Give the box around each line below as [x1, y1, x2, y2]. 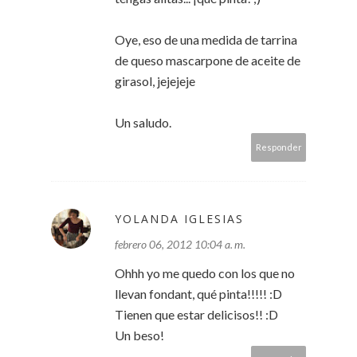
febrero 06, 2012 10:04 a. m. [115, 237, 245, 252]
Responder [256, 142, 302, 153]
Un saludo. [115, 115, 171, 131]
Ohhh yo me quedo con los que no [115, 265, 295, 281]
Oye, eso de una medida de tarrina [115, 32, 297, 48]
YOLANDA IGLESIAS [115, 211, 244, 227]
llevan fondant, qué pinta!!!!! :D [115, 286, 282, 302]
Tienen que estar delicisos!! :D [115, 307, 278, 323]
